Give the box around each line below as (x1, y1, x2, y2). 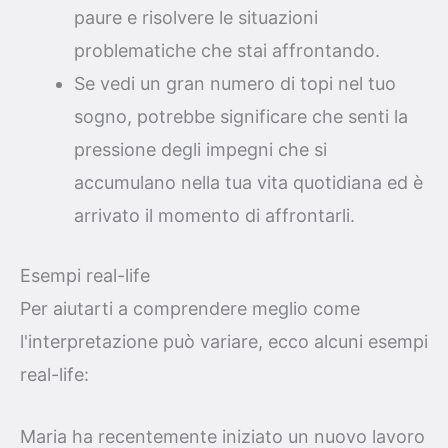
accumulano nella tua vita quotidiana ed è (74, 171, 423, 193)
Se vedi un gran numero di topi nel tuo (74, 72, 396, 94)
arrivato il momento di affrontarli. (74, 204, 355, 226)
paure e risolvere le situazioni (74, 6, 318, 28)
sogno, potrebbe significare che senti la (74, 105, 408, 127)
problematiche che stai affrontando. (74, 39, 380, 61)
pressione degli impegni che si (74, 138, 327, 160)
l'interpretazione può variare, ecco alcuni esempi (20, 330, 428, 352)
